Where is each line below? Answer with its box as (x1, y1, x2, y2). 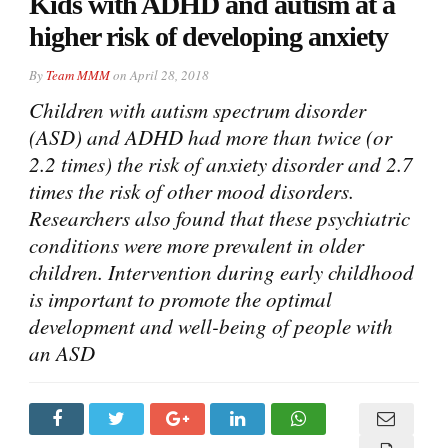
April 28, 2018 (130, 65, 209, 84)
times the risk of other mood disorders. (29, 176, 354, 205)
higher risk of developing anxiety (29, 20, 388, 52)
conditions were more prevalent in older (29, 230, 364, 259)
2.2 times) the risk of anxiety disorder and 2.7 (29, 149, 413, 178)
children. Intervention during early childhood (29, 257, 414, 286)
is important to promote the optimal (29, 284, 332, 313)
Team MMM (46, 65, 110, 84)
